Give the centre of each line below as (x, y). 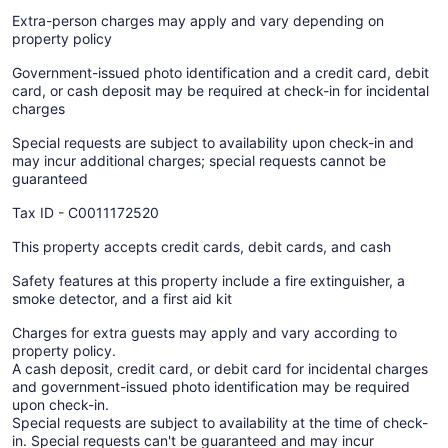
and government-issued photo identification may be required (211, 386)
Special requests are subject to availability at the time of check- (220, 422)
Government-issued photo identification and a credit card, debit (220, 72)
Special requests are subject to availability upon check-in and (213, 142)
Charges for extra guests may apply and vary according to (204, 332)
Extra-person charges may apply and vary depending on (198, 20)
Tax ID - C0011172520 (85, 212)
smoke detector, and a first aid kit (122, 298)
